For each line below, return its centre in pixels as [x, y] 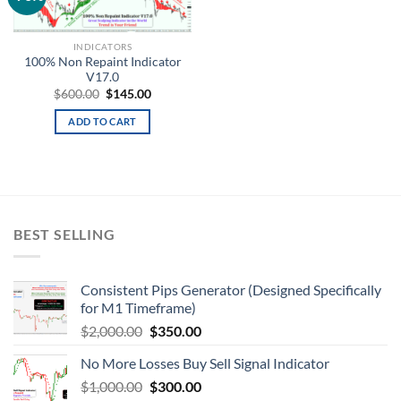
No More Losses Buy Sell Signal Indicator [205, 363]
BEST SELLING [64, 235]
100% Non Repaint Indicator [102, 62]
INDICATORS [102, 47]
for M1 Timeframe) [138, 307]
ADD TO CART [102, 122]
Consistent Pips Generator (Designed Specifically [231, 289]
